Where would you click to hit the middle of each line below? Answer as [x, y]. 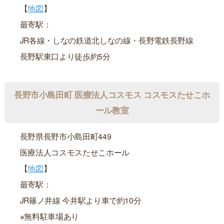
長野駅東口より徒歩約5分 [65, 56]
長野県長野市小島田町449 [65, 136]
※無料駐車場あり [49, 216]
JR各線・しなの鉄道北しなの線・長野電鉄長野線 [106, 40]
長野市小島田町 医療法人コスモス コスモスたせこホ [112, 94]
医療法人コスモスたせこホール [74, 152]
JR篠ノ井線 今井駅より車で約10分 [80, 200]
